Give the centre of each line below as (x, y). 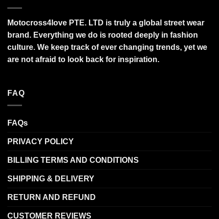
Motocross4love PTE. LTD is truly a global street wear (106, 22)
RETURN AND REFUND (52, 197)
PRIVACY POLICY (41, 141)
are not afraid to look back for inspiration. (83, 59)
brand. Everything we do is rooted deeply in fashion (103, 35)
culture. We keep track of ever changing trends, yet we (107, 47)
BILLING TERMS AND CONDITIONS (73, 160)
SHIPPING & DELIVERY (51, 178)
